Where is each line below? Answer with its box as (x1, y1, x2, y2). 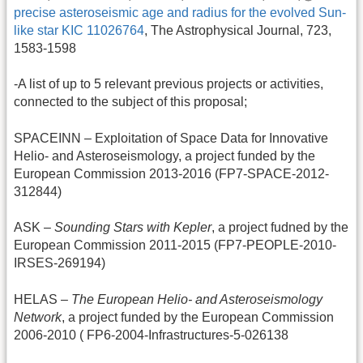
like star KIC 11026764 (14, 23, 144, 37)
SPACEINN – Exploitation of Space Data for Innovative (14, 130, 328, 145)
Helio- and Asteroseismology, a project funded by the (14, 148, 315, 163)
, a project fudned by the (211, 220, 348, 235)
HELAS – (14, 292, 68, 306)
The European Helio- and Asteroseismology (68, 292, 322, 306)
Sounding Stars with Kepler (54, 220, 211, 235)
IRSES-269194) (14, 256, 105, 271)
